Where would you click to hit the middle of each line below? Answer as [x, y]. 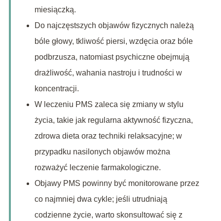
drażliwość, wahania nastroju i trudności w [108, 73]
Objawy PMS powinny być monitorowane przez [117, 184]
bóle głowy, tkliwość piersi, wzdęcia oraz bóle [113, 41]
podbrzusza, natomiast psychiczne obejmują [112, 57]
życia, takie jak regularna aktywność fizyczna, [113, 120]
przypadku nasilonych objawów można [102, 152]
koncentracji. [56, 89]
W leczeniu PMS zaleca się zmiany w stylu [109, 105]
